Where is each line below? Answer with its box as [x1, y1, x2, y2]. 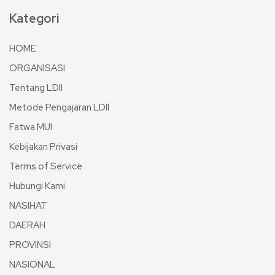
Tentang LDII [9, 82, 63, 94]
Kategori [9, 10, 59, 26]
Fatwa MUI [9, 121, 52, 133]
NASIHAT [9, 199, 47, 212]
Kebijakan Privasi [9, 141, 77, 153]
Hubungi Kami [9, 180, 65, 192]
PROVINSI [9, 239, 51, 251]
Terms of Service [9, 160, 82, 172]
